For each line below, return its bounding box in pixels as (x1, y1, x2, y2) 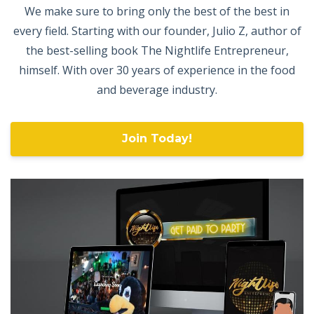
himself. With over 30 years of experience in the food (19, 62, 295, 78)
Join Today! (122, 132, 192, 146)
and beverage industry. (97, 81, 217, 97)
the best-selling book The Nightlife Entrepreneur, (25, 42, 289, 58)
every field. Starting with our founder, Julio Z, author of (13, 22, 301, 39)
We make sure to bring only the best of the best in (25, 3, 289, 19)
